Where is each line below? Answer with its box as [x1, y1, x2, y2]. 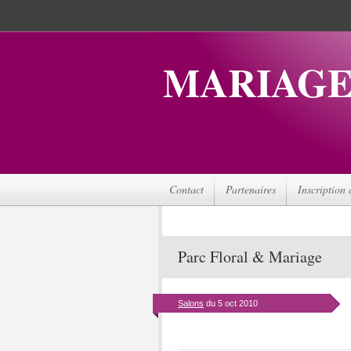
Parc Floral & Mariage [178, 246, 322, 267]
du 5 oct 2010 [204, 299, 258, 308]
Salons [178, 299, 204, 308]
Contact [169, 182, 204, 197]
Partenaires [226, 182, 276, 197]
